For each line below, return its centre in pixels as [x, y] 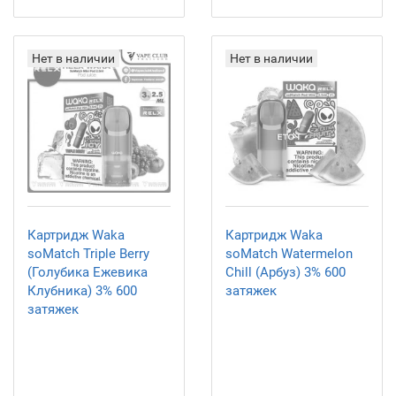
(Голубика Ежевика [88, 272]
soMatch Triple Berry [88, 254]
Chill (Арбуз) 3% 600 [286, 272]
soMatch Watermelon [289, 254]
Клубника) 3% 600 [82, 291]
